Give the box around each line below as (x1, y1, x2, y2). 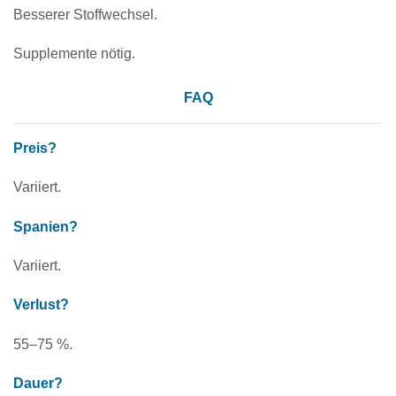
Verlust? (13, 297, 69, 313)
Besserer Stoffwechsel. (13, 7, 157, 23)
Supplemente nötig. (13, 46, 135, 62)
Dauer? (13, 376, 63, 392)
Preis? (13, 141, 57, 156)
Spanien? (13, 218, 78, 234)
